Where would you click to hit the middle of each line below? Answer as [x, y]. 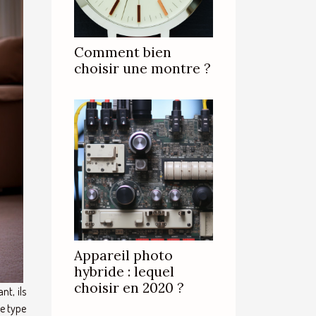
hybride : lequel [124, 272]
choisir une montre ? [142, 68]
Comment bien [123, 52]
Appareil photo [123, 255]
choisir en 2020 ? [129, 288]
